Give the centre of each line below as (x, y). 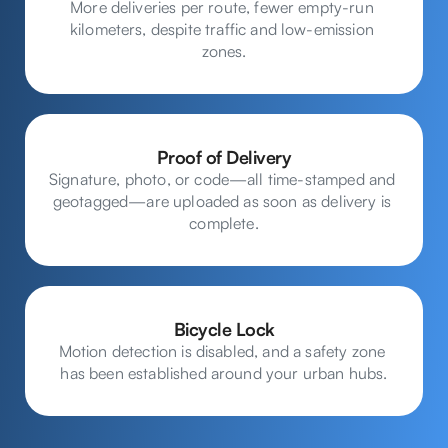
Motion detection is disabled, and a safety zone (222, 351)
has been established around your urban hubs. (224, 373)
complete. (224, 223)
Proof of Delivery (224, 157)
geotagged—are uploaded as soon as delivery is (222, 201)
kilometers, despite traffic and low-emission (221, 29)
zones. (224, 51)
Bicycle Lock (224, 329)
